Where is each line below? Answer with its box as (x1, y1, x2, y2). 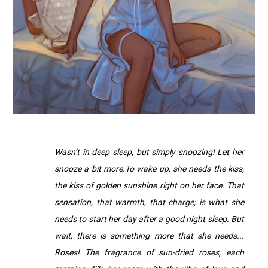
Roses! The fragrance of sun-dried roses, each (54, 246, 244, 258)
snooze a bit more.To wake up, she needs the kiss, (54, 162, 244, 174)
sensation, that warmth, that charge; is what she (54, 196, 244, 208)
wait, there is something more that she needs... (54, 229, 244, 241)
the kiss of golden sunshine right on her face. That (54, 179, 244, 191)
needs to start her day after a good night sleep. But (54, 212, 244, 224)
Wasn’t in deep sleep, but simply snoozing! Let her (54, 145, 244, 157)
